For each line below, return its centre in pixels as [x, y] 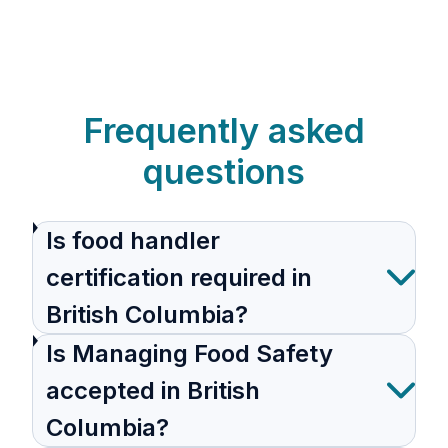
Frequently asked [224, 131]
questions [224, 172]
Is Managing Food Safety [189, 353]
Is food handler [132, 240]
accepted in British [152, 390]
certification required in [178, 277]
